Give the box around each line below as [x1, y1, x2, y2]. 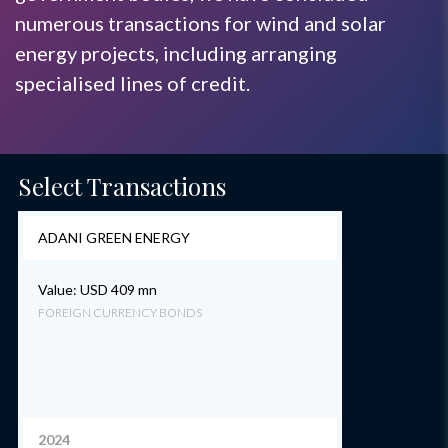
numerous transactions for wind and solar [15, 11, 386, 35]
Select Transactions [18, 170, 226, 202]
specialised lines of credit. [15, 71, 250, 95]
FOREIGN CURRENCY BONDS [38, 305, 202, 320]
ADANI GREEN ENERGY [38, 229, 190, 246]
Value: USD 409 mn [38, 281, 157, 298]
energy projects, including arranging [15, 41, 337, 65]
